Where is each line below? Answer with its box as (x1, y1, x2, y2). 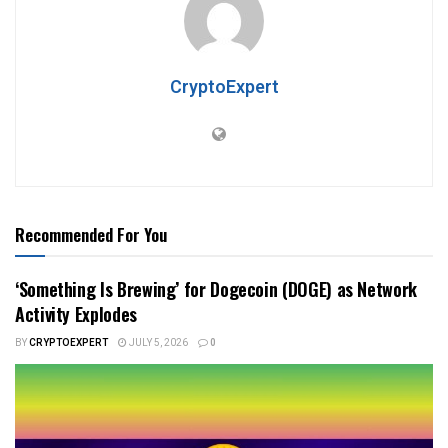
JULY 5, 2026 (127, 336, 188, 351)
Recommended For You (15, 222, 167, 248)
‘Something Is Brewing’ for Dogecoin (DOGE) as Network (15, 276, 417, 303)
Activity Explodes (15, 301, 137, 328)
